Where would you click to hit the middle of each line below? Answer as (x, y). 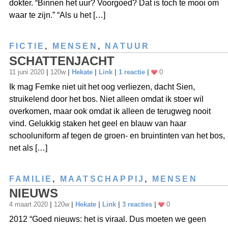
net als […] (28, 148)
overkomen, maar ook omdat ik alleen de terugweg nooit (110, 111)
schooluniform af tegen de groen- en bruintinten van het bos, (117, 135)
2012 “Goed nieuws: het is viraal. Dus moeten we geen (108, 219)
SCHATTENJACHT (62, 61)
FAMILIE (31, 179)
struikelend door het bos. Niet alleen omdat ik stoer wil (106, 99)
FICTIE (27, 46)
